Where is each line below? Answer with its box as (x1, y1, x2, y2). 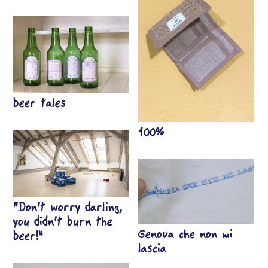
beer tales (13, 98, 66, 110)
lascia (138, 242, 167, 255)
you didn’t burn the (13, 216, 113, 229)
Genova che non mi (138, 228, 233, 240)
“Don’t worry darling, (13, 202, 123, 214)
